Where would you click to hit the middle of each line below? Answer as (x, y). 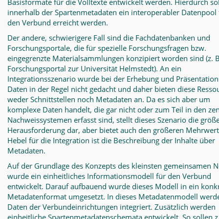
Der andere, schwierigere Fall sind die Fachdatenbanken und (109, 38)
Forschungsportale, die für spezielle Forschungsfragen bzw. (107, 48)
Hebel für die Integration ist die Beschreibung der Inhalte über (111, 140)
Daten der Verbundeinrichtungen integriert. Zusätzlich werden (111, 207)
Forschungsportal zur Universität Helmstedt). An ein (94, 68)
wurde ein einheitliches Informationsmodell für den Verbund (109, 176)
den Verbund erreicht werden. (58, 22)
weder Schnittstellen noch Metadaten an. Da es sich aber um (109, 99)
